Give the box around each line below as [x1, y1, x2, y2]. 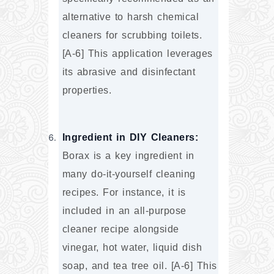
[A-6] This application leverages [62, 48, 213, 59]
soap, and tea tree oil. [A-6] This [62, 261, 217, 272]
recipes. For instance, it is [62, 187, 186, 198]
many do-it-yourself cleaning [62, 169, 196, 180]
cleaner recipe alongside [62, 224, 179, 235]
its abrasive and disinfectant [62, 66, 196, 77]
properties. [62, 84, 112, 95]
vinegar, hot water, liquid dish [62, 242, 202, 253]
